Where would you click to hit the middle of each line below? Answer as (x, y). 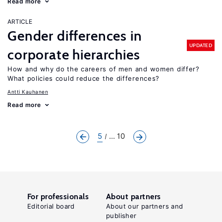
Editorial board (51, 206)
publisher (121, 216)
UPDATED (200, 45)
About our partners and (145, 206)
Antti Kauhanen (28, 92)
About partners (134, 196)
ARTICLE (20, 22)
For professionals (58, 196)
